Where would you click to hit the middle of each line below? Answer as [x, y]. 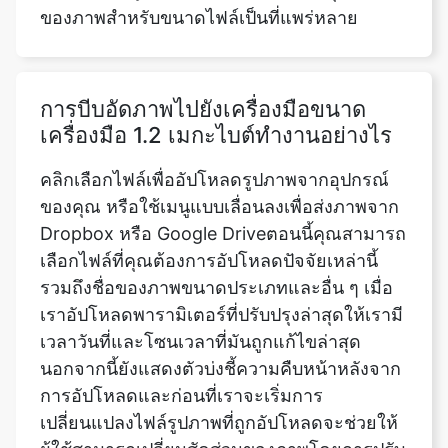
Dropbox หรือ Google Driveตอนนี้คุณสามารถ [223, 174]
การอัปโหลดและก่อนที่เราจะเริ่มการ [181, 336]
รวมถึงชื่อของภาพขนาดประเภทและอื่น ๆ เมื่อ [216, 228]
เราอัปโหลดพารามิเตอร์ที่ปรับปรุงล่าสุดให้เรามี [221, 255]
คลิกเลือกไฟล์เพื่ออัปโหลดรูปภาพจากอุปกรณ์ [214, 120]
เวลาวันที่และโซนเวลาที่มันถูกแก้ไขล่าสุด [200, 282]
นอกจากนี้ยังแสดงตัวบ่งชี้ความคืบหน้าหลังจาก [220, 309]
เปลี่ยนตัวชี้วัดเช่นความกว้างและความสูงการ [214, 417]
